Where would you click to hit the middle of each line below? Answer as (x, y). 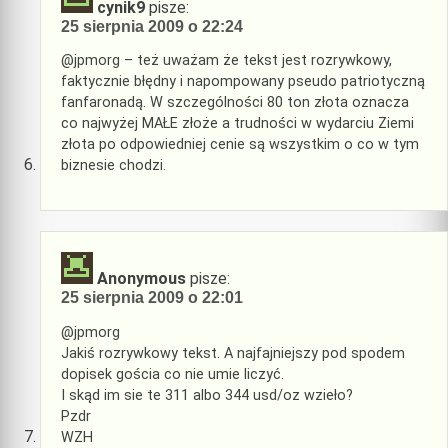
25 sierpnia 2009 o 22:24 (152, 26)
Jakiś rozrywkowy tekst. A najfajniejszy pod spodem (233, 353)
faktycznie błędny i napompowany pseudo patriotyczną (243, 81)
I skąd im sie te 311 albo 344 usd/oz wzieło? (207, 395)
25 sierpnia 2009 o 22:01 (152, 298)
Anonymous (141, 279)
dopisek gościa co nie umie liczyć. (172, 374)
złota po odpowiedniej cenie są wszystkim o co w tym (240, 144)
